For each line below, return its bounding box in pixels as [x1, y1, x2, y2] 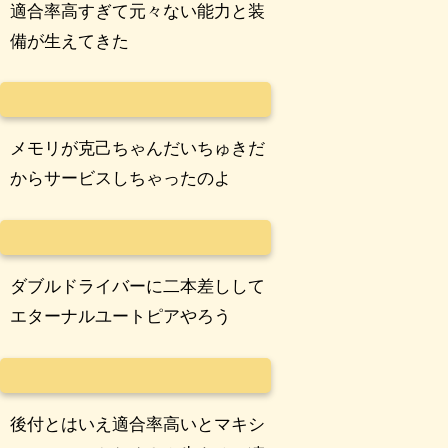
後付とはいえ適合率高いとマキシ [10, 414, 266, 434]
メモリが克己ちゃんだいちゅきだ [10, 139, 266, 159]
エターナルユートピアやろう [10, 307, 232, 327]
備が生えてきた [10, 31, 130, 51]
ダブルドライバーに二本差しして [10, 277, 266, 297]
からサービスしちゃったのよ [10, 169, 232, 189]
